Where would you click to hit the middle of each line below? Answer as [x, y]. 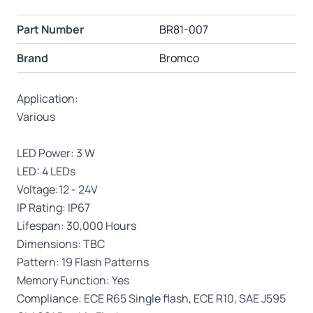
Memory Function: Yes [73, 280]
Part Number [50, 29]
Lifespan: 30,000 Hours [77, 225]
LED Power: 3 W [56, 153]
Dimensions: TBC [61, 243]
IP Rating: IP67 [53, 207]
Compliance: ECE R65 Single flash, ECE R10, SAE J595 [151, 298]
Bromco [179, 58]
